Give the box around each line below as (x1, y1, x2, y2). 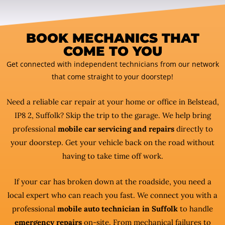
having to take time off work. (62, 151, 163, 161)
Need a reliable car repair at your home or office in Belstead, (6, 97, 219, 106)
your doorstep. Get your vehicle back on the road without (11, 138, 214, 147)
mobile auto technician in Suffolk (57, 204, 178, 213)
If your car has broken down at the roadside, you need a (14, 177, 211, 186)
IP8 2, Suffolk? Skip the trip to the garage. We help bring (14, 110, 211, 120)
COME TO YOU (63, 43, 162, 59)
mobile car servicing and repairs (57, 124, 174, 134)
